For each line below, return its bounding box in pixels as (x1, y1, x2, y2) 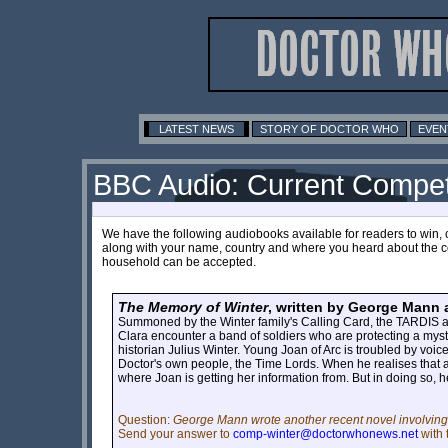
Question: (118, 412, 173, 427)
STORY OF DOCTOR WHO (260, 122, 399, 135)
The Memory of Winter (118, 298, 268, 315)
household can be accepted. (102, 254, 256, 269)
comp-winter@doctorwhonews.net (233, 426, 418, 441)
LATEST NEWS (159, 122, 234, 135)
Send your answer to (118, 426, 233, 441)
